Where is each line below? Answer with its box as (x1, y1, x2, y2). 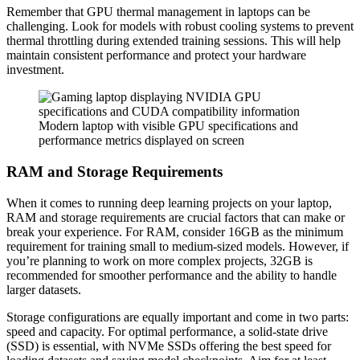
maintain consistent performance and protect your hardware (6, 48, 306, 63)
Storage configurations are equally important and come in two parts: (6, 309, 349, 324)
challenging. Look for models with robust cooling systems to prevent (6, 19, 354, 34)
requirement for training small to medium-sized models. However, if (6, 239, 349, 253)
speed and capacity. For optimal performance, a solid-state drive (6, 324, 328, 338)
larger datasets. (6, 282, 81, 297)
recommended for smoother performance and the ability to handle (6, 268, 337, 282)
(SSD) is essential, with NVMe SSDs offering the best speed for (6, 338, 331, 353)
